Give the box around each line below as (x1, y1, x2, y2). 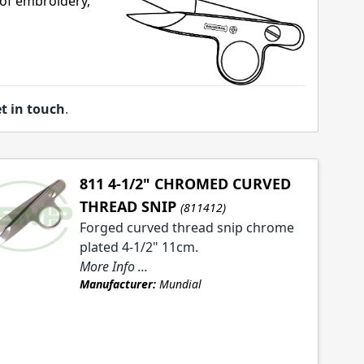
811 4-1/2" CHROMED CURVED (79, 174, 291, 194)
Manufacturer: (79, 276, 156, 292)
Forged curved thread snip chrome (79, 219, 294, 237)
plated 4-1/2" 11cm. (79, 238, 198, 257)
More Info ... (79, 258, 148, 276)
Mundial (155, 276, 201, 292)
